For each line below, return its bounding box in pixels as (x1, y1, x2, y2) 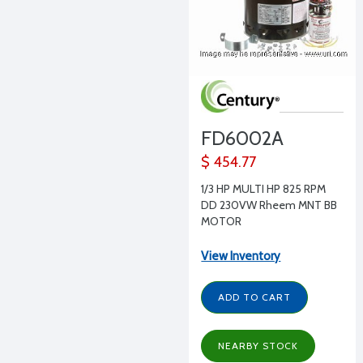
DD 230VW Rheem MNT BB (201, 198, 338, 212)
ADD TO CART (218, 291, 292, 303)
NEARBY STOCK (218, 340, 299, 352)
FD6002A (201, 126, 284, 150)
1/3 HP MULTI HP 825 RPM (201, 181, 327, 196)
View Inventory (201, 249, 281, 263)
